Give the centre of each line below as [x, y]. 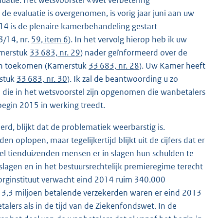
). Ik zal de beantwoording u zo [123, 79]
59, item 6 [50, 40]
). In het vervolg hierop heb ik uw [127, 40]
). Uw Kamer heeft [172, 66]
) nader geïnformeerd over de [134, 53]
